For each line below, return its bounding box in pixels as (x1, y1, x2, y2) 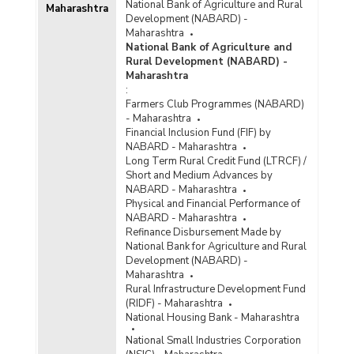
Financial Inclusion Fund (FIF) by (125, 126, 271, 141)
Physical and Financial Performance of (125, 197, 300, 212)
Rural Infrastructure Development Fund (125, 282, 306, 297)
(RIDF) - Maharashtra (125, 296, 223, 311)
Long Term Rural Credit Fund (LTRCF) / (125, 154, 307, 169)
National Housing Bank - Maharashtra (125, 311, 299, 326)
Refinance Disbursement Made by (125, 225, 281, 240)
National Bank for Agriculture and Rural (125, 239, 307, 254)
